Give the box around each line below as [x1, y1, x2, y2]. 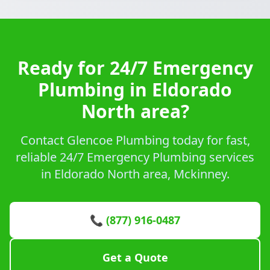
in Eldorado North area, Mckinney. [40, 166, 230, 182]
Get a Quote [102, 250, 168, 265]
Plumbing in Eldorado [38, 77, 232, 102]
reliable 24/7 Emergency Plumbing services [16, 149, 254, 165]
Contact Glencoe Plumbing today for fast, [20, 132, 250, 148]
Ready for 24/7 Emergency [17, 55, 253, 80]
